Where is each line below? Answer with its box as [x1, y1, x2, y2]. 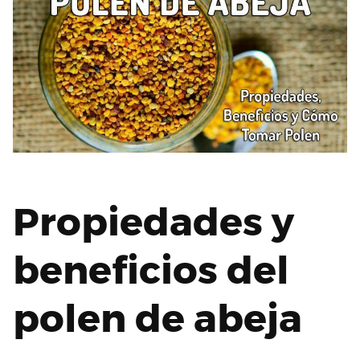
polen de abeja [13, 295, 302, 342]
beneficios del [13, 247, 289, 294]
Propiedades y [13, 198, 294, 246]
